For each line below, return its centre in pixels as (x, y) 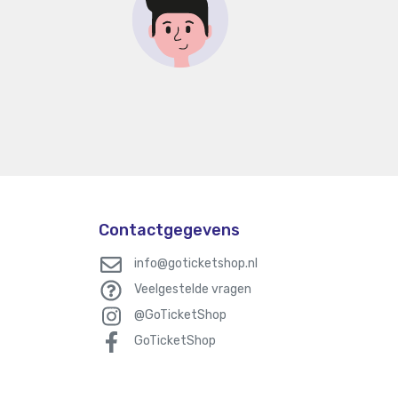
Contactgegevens (169, 231)
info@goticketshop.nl (196, 263)
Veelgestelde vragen (193, 289)
